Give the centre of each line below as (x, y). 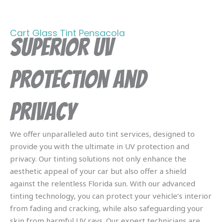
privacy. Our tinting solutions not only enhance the (98, 158)
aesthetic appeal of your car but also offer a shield (98, 171)
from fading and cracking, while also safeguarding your (107, 208)
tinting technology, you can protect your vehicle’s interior (111, 195)
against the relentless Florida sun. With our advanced (103, 183)
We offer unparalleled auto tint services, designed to (102, 134)
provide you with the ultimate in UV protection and (100, 146)
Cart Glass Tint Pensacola (67, 33)
